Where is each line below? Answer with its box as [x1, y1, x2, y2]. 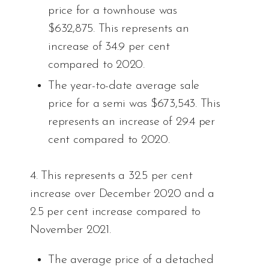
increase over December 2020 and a [30, 188, 215, 201]
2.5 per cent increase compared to [30, 206, 201, 219]
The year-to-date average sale [48, 80, 200, 92]
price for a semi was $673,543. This [48, 98, 220, 110]
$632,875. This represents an [48, 23, 189, 35]
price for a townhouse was [48, 5, 177, 17]
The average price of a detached [48, 254, 214, 267]
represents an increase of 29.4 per [48, 116, 215, 128]
